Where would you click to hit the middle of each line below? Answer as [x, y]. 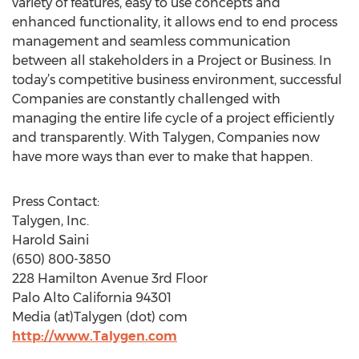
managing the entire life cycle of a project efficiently [173, 118]
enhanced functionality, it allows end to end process [175, 22]
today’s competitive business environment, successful [177, 80]
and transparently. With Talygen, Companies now [166, 137]
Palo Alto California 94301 [92, 298]
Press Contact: [56, 202]
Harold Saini [50, 240]
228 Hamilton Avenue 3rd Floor [110, 278]
